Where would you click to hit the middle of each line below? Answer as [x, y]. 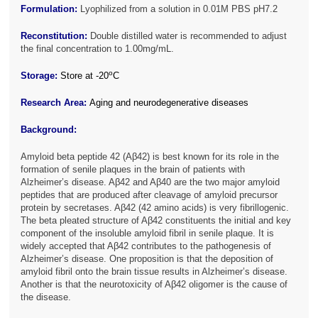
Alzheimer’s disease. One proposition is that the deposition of [147, 259]
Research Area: [54, 103]
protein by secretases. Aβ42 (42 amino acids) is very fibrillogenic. [155, 208]
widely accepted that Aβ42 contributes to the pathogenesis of [146, 246]
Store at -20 [85, 76]
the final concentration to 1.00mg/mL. [99, 49]
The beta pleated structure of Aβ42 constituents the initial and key [156, 221]
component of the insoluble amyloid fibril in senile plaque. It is [148, 234]
